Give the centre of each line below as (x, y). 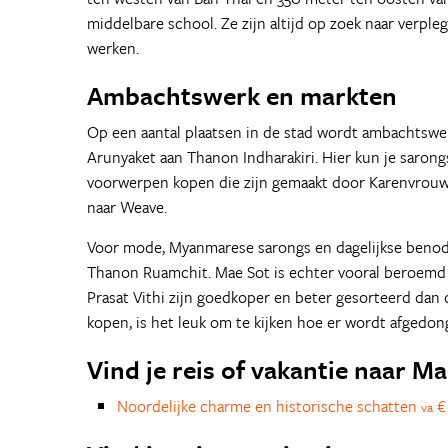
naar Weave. (127, 207)
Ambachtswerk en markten (242, 95)
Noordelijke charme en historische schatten (269, 406)
